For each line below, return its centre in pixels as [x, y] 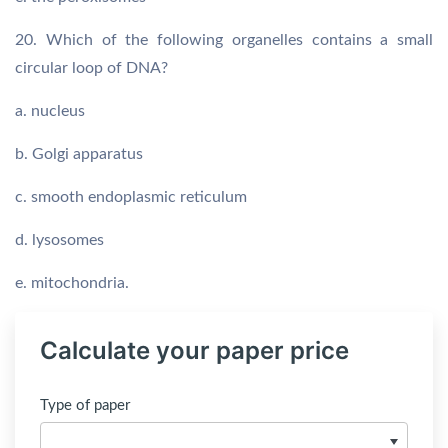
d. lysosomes [59, 240]
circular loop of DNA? [91, 68]
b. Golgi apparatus [79, 154]
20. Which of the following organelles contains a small [224, 40]
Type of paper [85, 405]
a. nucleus [50, 111]
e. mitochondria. [72, 283]
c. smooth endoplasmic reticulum [131, 197]
